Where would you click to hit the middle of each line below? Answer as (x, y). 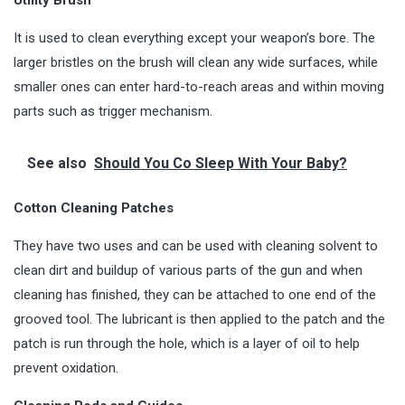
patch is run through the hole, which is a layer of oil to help (187, 344)
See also (57, 163)
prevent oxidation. (66, 368)
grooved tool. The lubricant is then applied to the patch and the (199, 319)
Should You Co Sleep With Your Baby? (221, 163)
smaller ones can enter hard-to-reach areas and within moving (199, 86)
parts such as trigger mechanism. (113, 111)
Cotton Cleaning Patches (94, 208)
